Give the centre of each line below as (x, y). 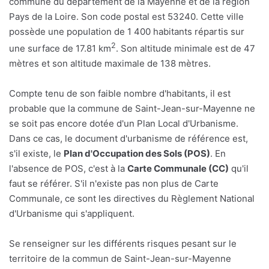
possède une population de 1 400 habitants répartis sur (127, 31)
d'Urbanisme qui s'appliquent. (72, 213)
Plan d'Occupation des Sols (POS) (137, 153)
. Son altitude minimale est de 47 (186, 48)
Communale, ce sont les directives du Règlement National (132, 198)
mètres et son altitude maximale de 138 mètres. (110, 63)
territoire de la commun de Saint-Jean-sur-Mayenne (120, 258)
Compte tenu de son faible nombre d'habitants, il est (120, 93)
